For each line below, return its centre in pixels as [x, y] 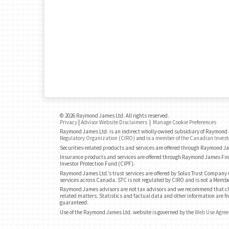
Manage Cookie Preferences [185, 122]
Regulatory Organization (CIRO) [97, 138]
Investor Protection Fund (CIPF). [97, 164]
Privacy [68, 122]
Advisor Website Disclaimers [114, 122]
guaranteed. [74, 202]
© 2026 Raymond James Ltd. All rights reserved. [114, 115]
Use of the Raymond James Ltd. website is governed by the [127, 212]
